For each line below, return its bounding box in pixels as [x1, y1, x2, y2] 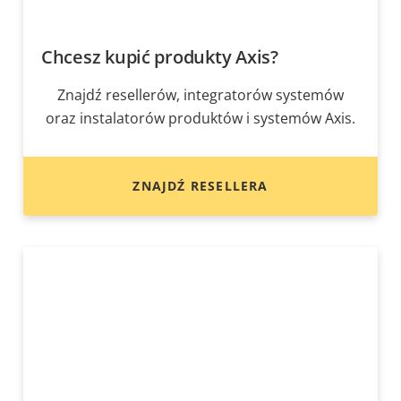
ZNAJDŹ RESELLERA [132, 177, 269, 195]
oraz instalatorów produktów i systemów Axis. [46, 108, 355, 129]
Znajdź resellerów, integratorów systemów [57, 85, 344, 106]
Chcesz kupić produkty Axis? [41, 45, 278, 70]
